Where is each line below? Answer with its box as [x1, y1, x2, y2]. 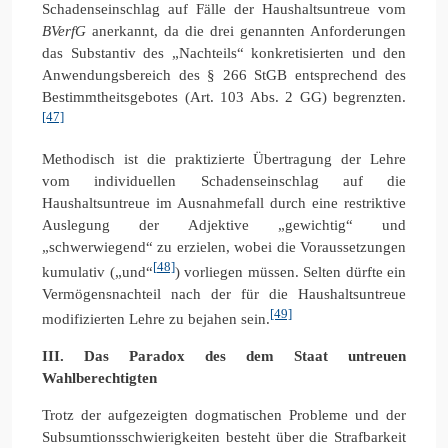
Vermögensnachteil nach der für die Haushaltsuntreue [42, 285, 406, 302]
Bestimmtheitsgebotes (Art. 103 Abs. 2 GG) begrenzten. [42, 88, 406, 105]
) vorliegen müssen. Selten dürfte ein [174, 263, 406, 280]
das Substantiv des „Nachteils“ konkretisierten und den [42, 44, 406, 61]
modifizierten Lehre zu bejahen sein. [42, 310, 270, 327]
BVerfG [42, 22, 92, 39]
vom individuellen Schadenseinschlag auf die [42, 172, 406, 189]
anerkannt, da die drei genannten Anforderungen [92, 22, 406, 39]
